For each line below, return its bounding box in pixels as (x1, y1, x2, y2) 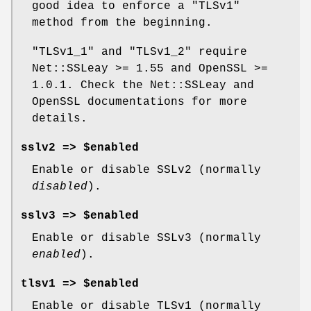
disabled (32, 180, 87, 194)
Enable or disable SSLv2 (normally (32, 164, 261, 177)
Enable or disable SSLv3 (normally (32, 232, 261, 245)
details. (32, 112, 87, 126)
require (192, 46, 247, 59)
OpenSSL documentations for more (32, 96, 247, 109)
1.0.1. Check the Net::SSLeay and (32, 79, 254, 92)
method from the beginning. (32, 17, 212, 30)
